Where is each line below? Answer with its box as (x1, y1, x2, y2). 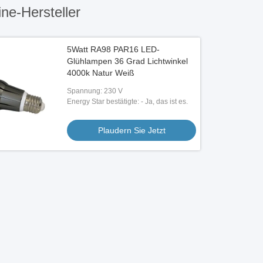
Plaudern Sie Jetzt (97, 126, 166, 135)
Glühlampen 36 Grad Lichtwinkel (67, 56, 188, 66)
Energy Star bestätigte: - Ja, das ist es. (67, 97, 188, 106)
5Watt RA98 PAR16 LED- (67, 45, 160, 54)
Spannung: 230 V (67, 87, 123, 95)
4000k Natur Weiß (67, 68, 135, 77)
